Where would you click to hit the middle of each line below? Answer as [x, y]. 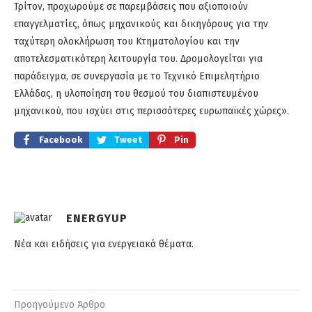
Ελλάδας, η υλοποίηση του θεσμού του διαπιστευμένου [136, 94]
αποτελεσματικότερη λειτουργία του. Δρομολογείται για [138, 59]
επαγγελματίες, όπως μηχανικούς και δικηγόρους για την [141, 24]
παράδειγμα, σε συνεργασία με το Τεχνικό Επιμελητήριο [137, 77]
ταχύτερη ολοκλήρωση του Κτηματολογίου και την [127, 42]
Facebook [61, 140]
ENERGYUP [97, 219]
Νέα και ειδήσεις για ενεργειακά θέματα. [104, 244]
